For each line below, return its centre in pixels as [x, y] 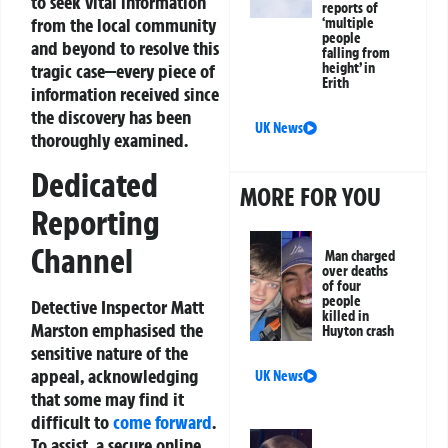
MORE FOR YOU [311, 197]
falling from [356, 53]
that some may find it [107, 399]
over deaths [355, 271]
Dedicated [94, 185]
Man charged [360, 256]
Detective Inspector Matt [117, 307]
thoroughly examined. [109, 139]
